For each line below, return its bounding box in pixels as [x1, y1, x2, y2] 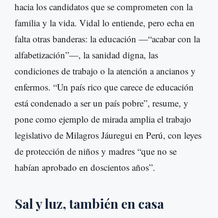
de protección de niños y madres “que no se [15, 145, 177, 158]
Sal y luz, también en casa [15, 195, 164, 213]
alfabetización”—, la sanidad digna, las [15, 49, 158, 61]
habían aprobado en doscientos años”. [15, 161, 155, 174]
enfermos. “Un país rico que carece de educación [15, 81, 194, 93]
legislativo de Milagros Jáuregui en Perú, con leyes [15, 129, 201, 142]
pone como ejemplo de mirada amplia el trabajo [15, 113, 191, 126]
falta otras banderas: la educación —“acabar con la [15, 33, 200, 45]
